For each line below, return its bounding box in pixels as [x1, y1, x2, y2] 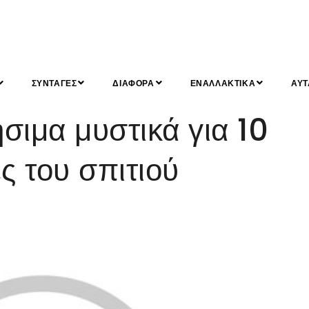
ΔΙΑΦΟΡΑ [112, 77, 154, 89]
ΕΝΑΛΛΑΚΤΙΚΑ [190, 77, 256, 89]
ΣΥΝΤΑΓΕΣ [31, 77, 77, 89]
